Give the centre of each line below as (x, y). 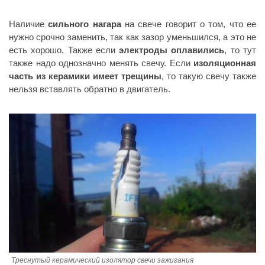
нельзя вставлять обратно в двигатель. (90, 89)
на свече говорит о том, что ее (189, 24)
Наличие (29, 24)
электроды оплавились (172, 50)
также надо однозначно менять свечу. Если (101, 63)
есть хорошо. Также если (64, 50)
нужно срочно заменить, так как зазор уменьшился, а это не (132, 37)
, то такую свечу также (209, 76)
